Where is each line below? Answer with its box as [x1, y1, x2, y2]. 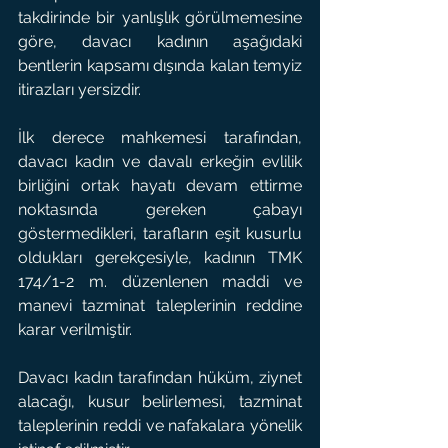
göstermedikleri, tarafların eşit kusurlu [18, 224, 302, 243]
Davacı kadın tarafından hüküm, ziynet [18, 368, 302, 387]
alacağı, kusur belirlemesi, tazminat [18, 392, 302, 411]
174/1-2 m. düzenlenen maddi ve [18, 272, 302, 291]
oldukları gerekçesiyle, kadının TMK [18, 248, 302, 267]
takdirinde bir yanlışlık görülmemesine [18, 8, 302, 27]
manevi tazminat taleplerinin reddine [18, 296, 302, 315]
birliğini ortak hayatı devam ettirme [18, 176, 302, 195]
